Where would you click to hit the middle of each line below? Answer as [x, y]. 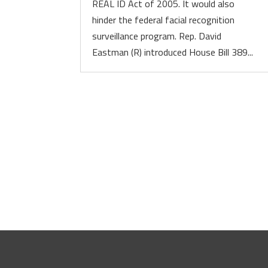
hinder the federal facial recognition [164, 20]
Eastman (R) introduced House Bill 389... [173, 52]
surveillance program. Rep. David [157, 36]
